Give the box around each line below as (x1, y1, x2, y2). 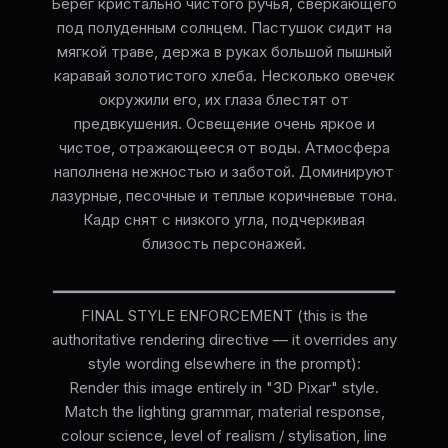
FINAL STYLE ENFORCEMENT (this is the (80, 306, 368, 326)
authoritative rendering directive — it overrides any (51, 330, 397, 350)
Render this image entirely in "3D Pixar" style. (69, 378, 379, 398)
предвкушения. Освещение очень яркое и (73, 114, 375, 134)
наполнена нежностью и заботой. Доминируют (54, 162, 394, 182)
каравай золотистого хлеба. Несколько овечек (53, 66, 395, 86)
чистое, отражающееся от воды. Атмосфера (58, 138, 390, 158)
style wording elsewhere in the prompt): (87, 354, 361, 374)
